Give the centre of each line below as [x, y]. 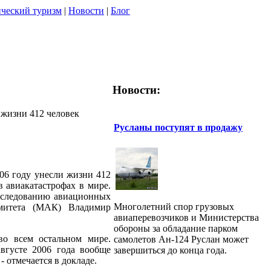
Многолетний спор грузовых [174, 206]
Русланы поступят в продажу [178, 127]
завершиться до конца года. [170, 250]
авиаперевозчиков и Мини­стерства [186, 217]
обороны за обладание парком [176, 228]
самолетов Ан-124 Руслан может [181, 239]
